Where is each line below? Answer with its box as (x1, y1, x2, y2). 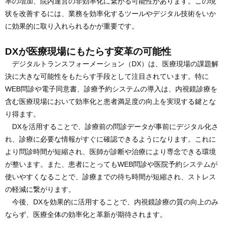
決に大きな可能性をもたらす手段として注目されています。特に (5, 72, 209, 81)
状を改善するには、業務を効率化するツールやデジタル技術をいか (5, 10, 216, 18)
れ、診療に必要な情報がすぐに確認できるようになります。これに (5, 135, 216, 144)
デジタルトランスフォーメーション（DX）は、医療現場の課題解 (5, 60, 218, 68)
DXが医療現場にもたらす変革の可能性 (5, 46, 171, 57)
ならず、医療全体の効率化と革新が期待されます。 (5, 210, 167, 219)
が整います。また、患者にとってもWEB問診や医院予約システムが (5, 160, 217, 169)
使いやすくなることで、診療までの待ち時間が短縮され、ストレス (5, 173, 216, 181)
